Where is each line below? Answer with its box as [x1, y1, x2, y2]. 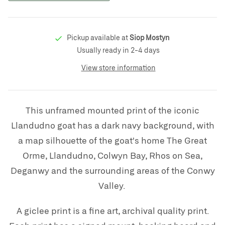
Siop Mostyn [130, 33, 170, 42]
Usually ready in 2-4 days [77, 46, 160, 54]
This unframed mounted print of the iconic [26, 104, 199, 116]
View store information [81, 63, 156, 72]
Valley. [98, 180, 127, 191]
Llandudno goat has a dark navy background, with [11, 120, 214, 131]
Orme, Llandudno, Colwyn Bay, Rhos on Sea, [22, 150, 203, 161]
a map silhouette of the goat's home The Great [18, 135, 207, 146]
